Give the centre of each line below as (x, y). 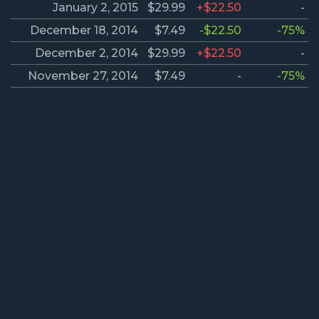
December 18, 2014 (84, 31)
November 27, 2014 (83, 76)
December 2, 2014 (87, 53)
